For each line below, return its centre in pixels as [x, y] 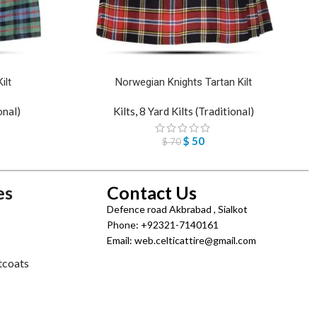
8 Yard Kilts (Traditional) [196, 111]
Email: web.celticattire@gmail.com [181, 241]
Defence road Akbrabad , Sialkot [177, 209]
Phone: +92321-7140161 [163, 225]
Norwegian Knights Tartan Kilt [183, 82]
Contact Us [152, 193]
